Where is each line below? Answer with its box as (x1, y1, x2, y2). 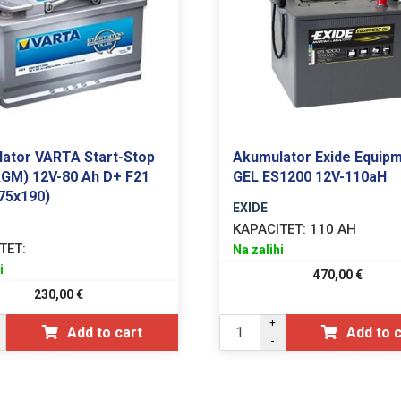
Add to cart (66, 323, 142, 341)
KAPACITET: (232, 220, 306, 237)
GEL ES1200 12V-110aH (232, 167, 387, 185)
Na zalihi (232, 242, 284, 257)
